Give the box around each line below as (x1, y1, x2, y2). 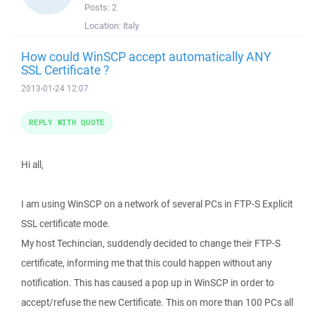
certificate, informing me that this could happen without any (21, 257, 271, 269)
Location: (84, 20, 123, 32)
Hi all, (21, 158, 44, 171)
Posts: (84, 1, 112, 13)
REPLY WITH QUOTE (29, 117, 105, 127)
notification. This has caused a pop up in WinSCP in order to (21, 276, 274, 289)
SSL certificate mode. (21, 217, 110, 230)
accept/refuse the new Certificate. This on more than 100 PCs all (21, 296, 293, 309)
